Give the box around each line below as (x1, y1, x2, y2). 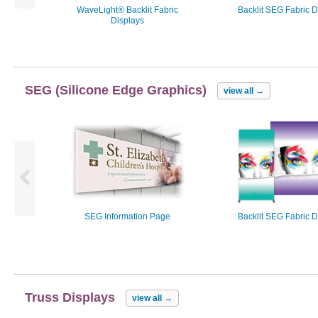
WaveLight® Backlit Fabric (77, 4, 178, 15)
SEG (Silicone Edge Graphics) (25, 82, 207, 97)
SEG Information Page (84, 212, 170, 222)
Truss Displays (25, 290, 115, 305)
